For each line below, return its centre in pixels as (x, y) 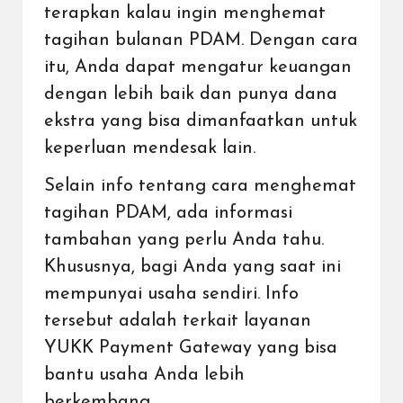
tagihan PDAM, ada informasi (168, 214)
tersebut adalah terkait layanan (178, 322)
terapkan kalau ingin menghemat (185, 14)
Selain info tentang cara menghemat (200, 187)
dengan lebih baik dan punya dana (191, 95)
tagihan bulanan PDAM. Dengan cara (201, 41)
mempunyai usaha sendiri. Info (171, 295)
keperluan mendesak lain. (152, 149)
